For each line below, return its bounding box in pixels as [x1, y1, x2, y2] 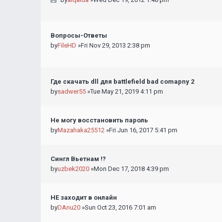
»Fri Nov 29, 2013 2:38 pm [76, 42, 150, 49]
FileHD [57, 42, 76, 49]
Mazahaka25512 [57, 126, 105, 134]
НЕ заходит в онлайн [51, 194, 117, 201]
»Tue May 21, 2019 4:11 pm [86, 88, 163, 95]
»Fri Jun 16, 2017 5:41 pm [105, 126, 177, 134]
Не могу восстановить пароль [51, 116, 148, 124]
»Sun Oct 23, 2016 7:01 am [80, 204, 156, 211]
